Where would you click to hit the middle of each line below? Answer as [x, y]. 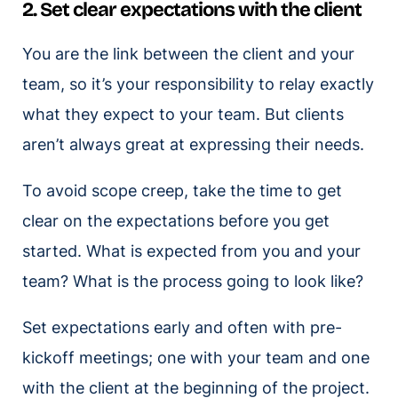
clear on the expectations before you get [176, 221]
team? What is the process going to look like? [195, 282]
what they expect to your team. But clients [183, 115]
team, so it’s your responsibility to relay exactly [198, 84]
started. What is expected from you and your [191, 251]
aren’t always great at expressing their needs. [195, 145]
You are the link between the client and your [188, 54]
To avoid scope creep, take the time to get [182, 191]
